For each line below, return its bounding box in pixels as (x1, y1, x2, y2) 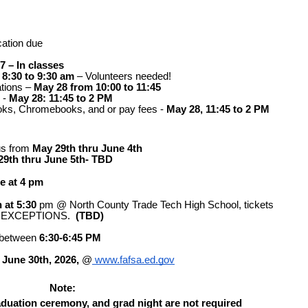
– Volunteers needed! (77, 70, 174, 82)
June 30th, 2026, (2, 254, 79, 265)
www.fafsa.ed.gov (92, 254, 175, 265)
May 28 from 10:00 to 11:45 (34, 81, 161, 93)
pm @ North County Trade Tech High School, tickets (39, 199, 274, 210)
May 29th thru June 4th (32, 142, 142, 154)
